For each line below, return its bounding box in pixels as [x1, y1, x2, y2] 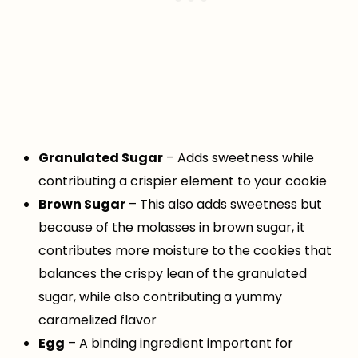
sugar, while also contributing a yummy [38, 288, 282, 307]
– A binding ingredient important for [65, 334, 293, 353]
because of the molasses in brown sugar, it [38, 218, 305, 237]
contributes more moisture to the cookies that [38, 241, 332, 261]
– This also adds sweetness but [125, 195, 322, 214]
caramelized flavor [38, 311, 157, 330]
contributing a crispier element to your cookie [38, 172, 327, 191]
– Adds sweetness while [163, 149, 314, 168]
